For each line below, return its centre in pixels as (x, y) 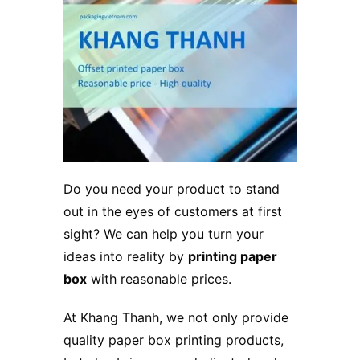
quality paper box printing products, (174, 340)
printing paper (233, 256)
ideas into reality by (126, 256)
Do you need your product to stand (172, 188)
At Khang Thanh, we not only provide (176, 317)
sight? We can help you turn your (164, 233)
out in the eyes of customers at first (173, 211)
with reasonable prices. (159, 278)
